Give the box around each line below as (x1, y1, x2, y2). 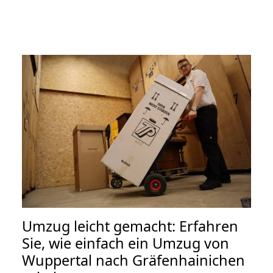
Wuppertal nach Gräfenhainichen (22, 250, 245, 270)
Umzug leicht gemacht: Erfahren (22, 216, 238, 236)
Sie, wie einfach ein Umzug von (22, 233, 229, 253)
